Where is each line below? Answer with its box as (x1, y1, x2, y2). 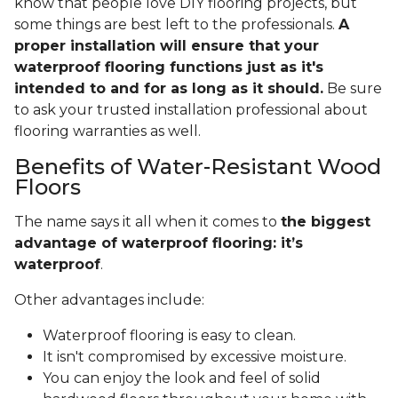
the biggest (281, 213, 370, 231)
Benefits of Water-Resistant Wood (14, 154, 381, 180)
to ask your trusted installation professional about (14, 101, 368, 119)
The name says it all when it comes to (14, 213, 281, 231)
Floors (14, 174, 81, 201)
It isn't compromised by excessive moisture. (43, 348, 350, 366)
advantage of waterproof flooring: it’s (14, 235, 303, 252)
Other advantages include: (14, 291, 208, 309)
